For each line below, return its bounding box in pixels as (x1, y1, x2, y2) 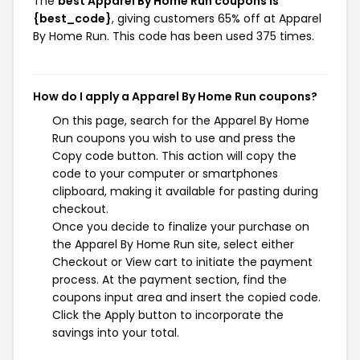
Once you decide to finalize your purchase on (52, 218, 309, 235)
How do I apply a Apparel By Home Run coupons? (33, 88, 317, 104)
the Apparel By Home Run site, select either (52, 235, 294, 252)
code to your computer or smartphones (52, 165, 278, 182)
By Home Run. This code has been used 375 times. (33, 27, 314, 44)
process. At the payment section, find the (52, 271, 287, 288)
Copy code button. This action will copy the (52, 147, 297, 164)
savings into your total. (52, 324, 179, 341)
